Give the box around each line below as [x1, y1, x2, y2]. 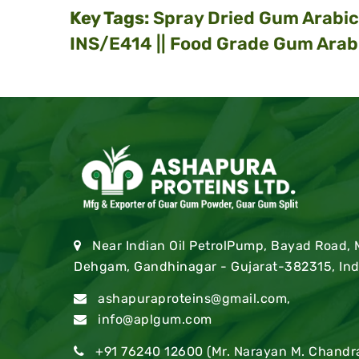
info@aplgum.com [98, 312, 212, 328]
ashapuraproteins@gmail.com [98, 291, 287, 307]
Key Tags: [70, 7, 149, 29]
